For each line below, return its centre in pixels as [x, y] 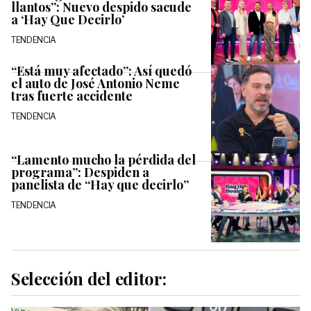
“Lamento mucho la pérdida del [103, 160]
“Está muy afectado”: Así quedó [101, 71]
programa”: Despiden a [80, 173]
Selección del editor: [89, 279]
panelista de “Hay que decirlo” [100, 185]
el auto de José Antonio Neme [95, 84]
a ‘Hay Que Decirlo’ [68, 20]
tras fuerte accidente [72, 96]
